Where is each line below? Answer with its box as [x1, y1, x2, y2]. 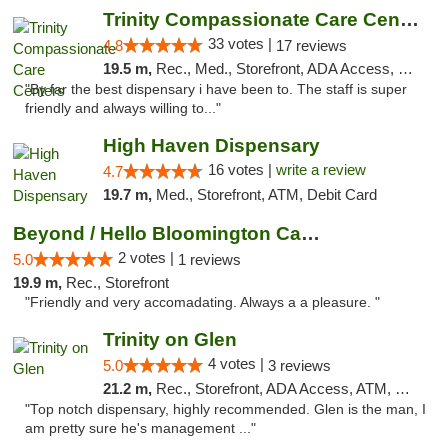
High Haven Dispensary [102, 135, 320, 156]
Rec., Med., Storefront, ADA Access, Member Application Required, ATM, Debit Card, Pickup [155, 60, 398, 77]
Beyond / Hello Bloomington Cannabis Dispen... [301, 223, 320, 244]
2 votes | [118, 249, 178, 266]
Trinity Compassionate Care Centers [399, 9, 419, 30]
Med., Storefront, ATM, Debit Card [155, 186, 377, 203]
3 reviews [267, 357, 331, 374]
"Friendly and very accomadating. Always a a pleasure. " [25, 295, 380, 310]
